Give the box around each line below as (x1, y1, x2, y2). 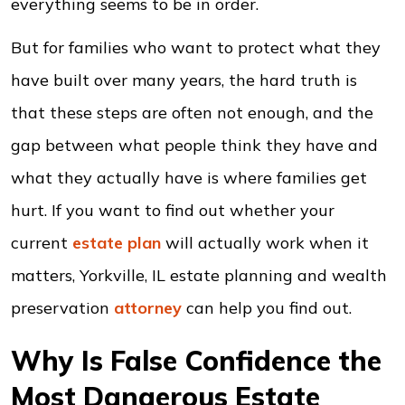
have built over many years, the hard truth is (11, 70, 357, 90)
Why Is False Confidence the (11, 344, 381, 378)
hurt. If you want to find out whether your (11, 200, 334, 221)
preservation (11, 297, 114, 318)
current (11, 232, 72, 253)
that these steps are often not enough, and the (11, 102, 373, 123)
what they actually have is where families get (11, 167, 367, 188)
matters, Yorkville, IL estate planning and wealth (11, 265, 387, 286)
